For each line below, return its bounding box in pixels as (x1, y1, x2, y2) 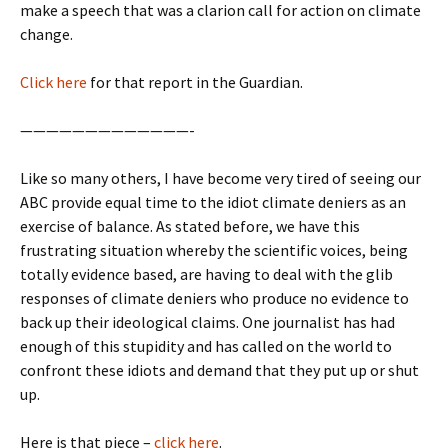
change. (20, 24, 73, 44)
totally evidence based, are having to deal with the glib (20, 264, 393, 284)
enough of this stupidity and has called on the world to (20, 336, 392, 356)
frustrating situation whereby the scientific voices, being (20, 240, 408, 260)
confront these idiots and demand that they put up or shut (20, 360, 419, 380)
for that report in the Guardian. (87, 72, 303, 92)
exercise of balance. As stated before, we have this (20, 216, 360, 236)
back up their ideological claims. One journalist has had (20, 312, 395, 332)
